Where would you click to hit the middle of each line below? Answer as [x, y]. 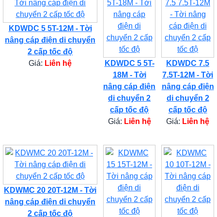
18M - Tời [129, 75]
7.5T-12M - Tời [188, 75]
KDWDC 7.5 [188, 63]
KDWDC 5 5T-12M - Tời [50, 28]
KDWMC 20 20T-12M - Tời [50, 190]
